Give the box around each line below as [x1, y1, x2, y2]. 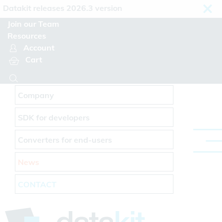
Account [23, 43, 55, 53]
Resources [7, 31, 46, 41]
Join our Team [7, 19, 59, 29]
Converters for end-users [18, 135, 112, 145]
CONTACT [18, 179, 57, 189]
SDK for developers [18, 112, 90, 122]
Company [18, 90, 55, 100]
